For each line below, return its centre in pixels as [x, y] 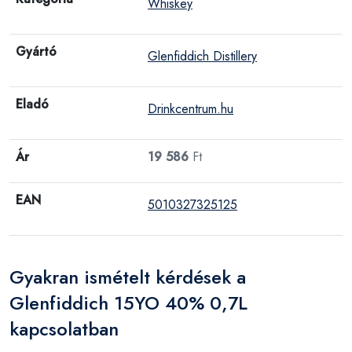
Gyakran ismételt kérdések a [128, 277]
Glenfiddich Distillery [202, 56]
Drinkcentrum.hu [191, 108]
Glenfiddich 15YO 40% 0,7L [128, 302]
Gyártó [36, 51]
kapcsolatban [64, 328]
